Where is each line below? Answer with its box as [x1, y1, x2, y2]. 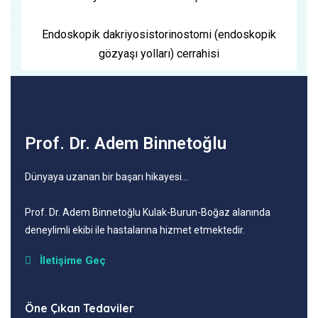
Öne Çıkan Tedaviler [25, 301, 134, 315]
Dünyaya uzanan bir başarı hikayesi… [25, 171, 188, 182]
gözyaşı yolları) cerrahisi [99, 47, 219, 60]
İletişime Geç [40, 254, 106, 267]
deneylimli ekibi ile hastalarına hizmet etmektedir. [25, 224, 245, 236]
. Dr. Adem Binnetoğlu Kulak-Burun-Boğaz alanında [45, 207, 270, 218]
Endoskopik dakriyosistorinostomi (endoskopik [42, 28, 276, 41]
